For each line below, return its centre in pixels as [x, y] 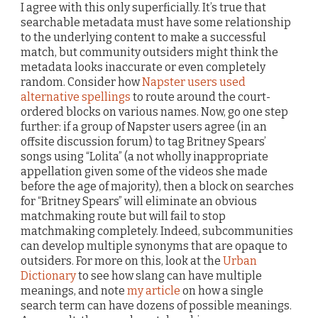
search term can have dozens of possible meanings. [156, 305]
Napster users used [194, 82]
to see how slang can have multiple [169, 275]
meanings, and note [74, 290]
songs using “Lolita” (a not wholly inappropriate [144, 156]
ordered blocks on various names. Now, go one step [154, 111]
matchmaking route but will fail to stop [123, 216]
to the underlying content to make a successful [143, 37]
